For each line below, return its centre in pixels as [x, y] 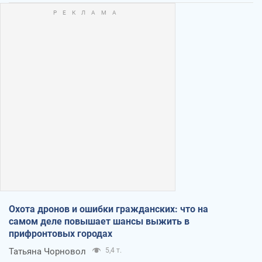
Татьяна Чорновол [47, 251]
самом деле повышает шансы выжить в [99, 221]
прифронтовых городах [61, 233]
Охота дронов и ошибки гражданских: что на [108, 209]
